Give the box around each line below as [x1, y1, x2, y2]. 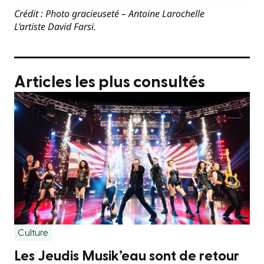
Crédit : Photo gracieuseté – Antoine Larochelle [14, 6, 204, 20]
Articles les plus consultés [14, 74, 205, 90]
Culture [18, 227, 48, 237]
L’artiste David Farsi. [14, 19, 96, 33]
